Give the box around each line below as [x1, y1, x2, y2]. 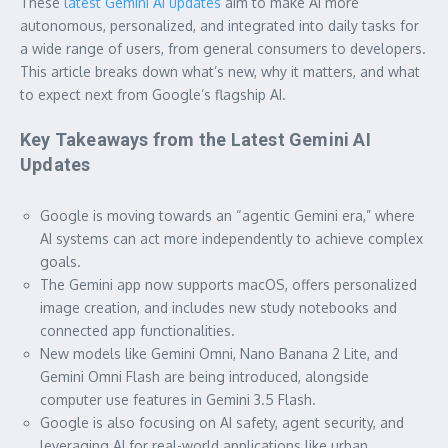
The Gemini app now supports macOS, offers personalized [40, 275, 417, 293]
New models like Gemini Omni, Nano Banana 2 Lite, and [40, 344, 398, 362]
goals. [40, 252, 81, 270]
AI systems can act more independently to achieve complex [40, 229, 423, 247]
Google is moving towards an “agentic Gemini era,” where [40, 206, 415, 224]
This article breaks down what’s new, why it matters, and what [20, 62, 420, 80]
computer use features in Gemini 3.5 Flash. [40, 390, 316, 408]
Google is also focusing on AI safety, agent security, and [40, 413, 404, 431]
